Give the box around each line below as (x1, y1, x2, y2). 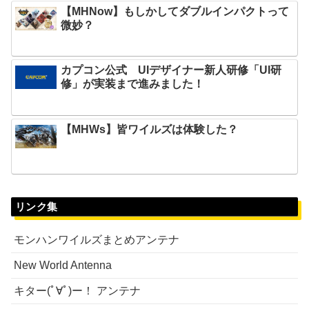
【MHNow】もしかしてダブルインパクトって (61, 5, 290, 17)
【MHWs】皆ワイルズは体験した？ (61, 123, 239, 135)
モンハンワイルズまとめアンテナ (14, 233, 179, 246)
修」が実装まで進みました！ (61, 78, 205, 90)
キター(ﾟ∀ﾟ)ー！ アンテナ (14, 284, 141, 297)
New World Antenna (14, 259, 112, 271)
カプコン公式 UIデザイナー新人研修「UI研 (61, 64, 282, 77)
